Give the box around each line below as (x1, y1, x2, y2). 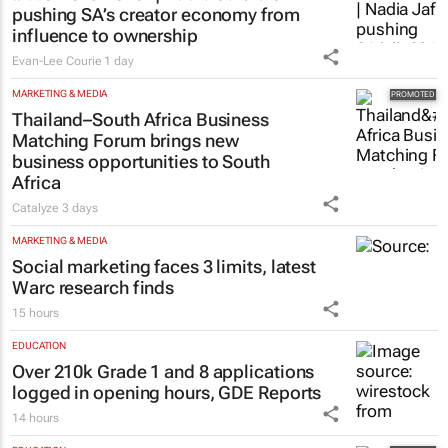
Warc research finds (12, 276, 175, 298)
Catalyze (12, 200, 63, 215)
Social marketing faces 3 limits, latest (12, 255, 317, 277)
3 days (62, 200, 98, 215)
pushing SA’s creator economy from (12, 3, 300, 25)
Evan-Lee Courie (12, 53, 102, 68)
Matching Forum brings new (12, 129, 239, 151)
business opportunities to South (12, 150, 270, 172)
